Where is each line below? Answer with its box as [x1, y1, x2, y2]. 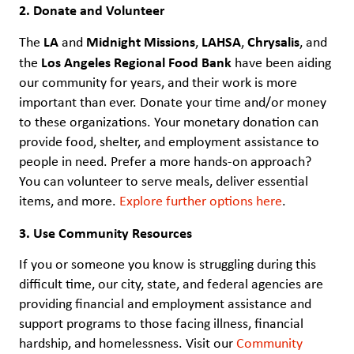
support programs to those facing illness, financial [19, 314, 303, 333]
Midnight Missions [86, 32, 195, 52]
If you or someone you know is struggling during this [19, 254, 316, 274]
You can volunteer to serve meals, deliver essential [19, 171, 308, 191]
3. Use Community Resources [19, 222, 192, 243]
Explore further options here [119, 191, 282, 211]
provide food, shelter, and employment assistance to [19, 132, 319, 152]
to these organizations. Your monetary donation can [19, 112, 318, 132]
